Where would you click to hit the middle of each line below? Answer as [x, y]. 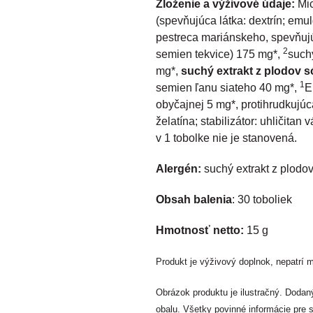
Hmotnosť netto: [200, 231]
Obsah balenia [194, 200]
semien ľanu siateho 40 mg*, [228, 88]
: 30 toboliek [262, 200]
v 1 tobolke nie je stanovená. [228, 138]
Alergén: [179, 169]
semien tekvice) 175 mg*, [219, 54]
